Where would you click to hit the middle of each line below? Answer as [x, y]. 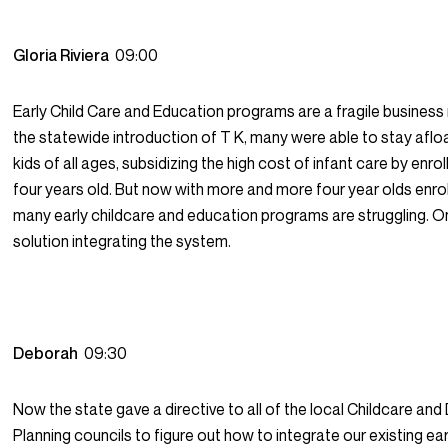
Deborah [49, 353]
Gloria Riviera [64, 55]
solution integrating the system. [122, 241]
